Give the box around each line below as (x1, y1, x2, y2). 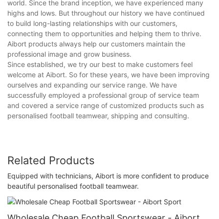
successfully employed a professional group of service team (7, 90, 199, 99)
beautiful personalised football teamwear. (7, 182, 139, 191)
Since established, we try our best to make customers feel (7, 60, 193, 68)
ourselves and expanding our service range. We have (7, 80, 177, 89)
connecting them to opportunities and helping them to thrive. (7, 29, 201, 38)
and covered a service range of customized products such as (7, 101, 204, 109)
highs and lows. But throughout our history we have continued (7, 8, 205, 17)
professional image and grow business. (7, 49, 131, 58)
